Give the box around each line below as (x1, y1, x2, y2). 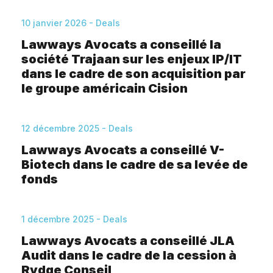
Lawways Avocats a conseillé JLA (21, 233, 235, 248)
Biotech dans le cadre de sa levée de (21, 157, 248, 172)
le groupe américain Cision (21, 81, 188, 96)
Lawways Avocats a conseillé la (21, 37, 221, 52)
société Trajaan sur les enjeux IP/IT (21, 52, 242, 66)
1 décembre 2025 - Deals (21, 214, 127, 224)
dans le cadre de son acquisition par (21, 66, 246, 81)
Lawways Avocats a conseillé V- (21, 143, 224, 157)
